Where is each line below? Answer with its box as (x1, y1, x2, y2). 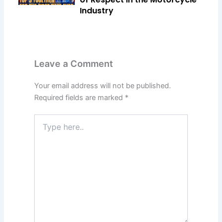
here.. (33, 124, 52, 133)
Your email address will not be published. (34, 81, 171, 91)
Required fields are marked (34, 93, 125, 103)
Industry (80, 4, 114, 16)
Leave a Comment (34, 58, 113, 69)
